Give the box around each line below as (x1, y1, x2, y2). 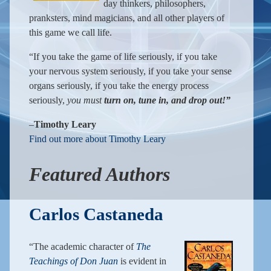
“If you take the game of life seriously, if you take (29, 51, 217, 62)
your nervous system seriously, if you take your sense (29, 66, 232, 77)
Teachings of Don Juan (29, 256, 118, 267)
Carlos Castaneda (29, 204, 163, 224)
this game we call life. (29, 27, 112, 38)
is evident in (118, 256, 166, 267)
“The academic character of (29, 241, 136, 252)
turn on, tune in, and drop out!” (104, 95, 230, 106)
